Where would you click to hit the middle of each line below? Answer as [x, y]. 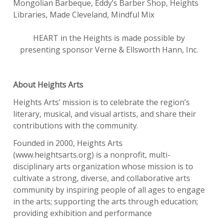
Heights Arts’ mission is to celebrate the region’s [101, 102]
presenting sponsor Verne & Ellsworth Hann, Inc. [109, 49]
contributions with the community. [76, 125]
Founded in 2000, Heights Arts [68, 143]
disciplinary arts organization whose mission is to [103, 166]
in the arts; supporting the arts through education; [106, 201]
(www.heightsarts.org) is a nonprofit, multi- [92, 154]
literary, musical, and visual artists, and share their [105, 114]
